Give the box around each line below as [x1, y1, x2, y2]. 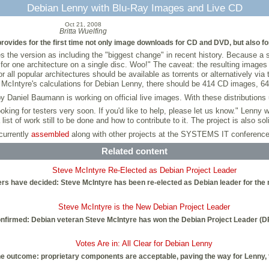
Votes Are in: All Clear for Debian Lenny [76, 239, 213, 249]
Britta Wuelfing [59, 28, 107, 35]
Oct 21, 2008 [65, 21, 101, 28]
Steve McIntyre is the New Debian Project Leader [58, 202, 230, 211]
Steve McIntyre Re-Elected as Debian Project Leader [52, 165, 237, 175]
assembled [31, 129, 69, 139]
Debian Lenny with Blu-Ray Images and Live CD [26, 2, 243, 14]
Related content [101, 146, 168, 157]
